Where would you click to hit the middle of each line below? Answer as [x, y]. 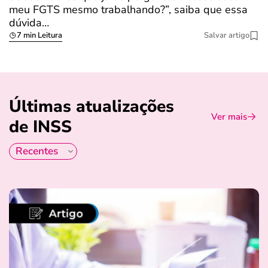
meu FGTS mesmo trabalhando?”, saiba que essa [128, 10]
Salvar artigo [227, 36]
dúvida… [29, 23]
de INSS [40, 127]
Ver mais [229, 117]
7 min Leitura [39, 36]
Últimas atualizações [92, 107]
